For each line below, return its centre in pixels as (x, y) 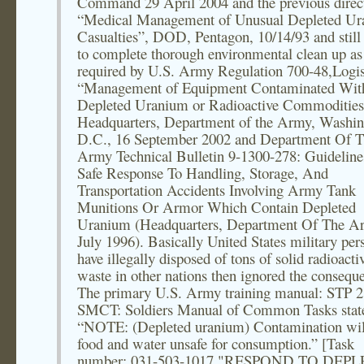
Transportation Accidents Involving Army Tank (217, 190)
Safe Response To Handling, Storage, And (203, 173)
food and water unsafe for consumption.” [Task (216, 343)
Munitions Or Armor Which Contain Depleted (217, 207)
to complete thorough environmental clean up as (220, 53)
